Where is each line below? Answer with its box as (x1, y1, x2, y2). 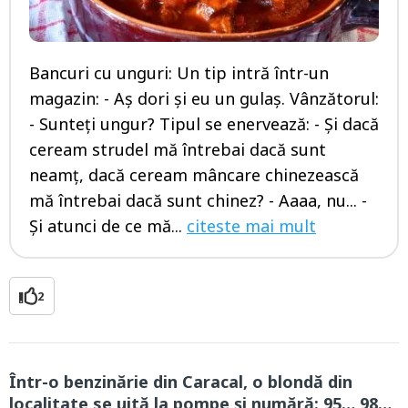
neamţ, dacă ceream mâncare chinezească (29, 164, 359, 187)
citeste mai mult (187, 215, 316, 238)
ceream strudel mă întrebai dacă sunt (29, 138, 326, 161)
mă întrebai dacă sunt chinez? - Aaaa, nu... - (29, 189, 367, 212)
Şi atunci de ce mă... (29, 215, 187, 238)
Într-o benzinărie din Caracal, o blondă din (9, 371, 352, 393)
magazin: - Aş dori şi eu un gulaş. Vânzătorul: (29, 87, 379, 110)
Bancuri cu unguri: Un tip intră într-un (29, 62, 329, 85)
